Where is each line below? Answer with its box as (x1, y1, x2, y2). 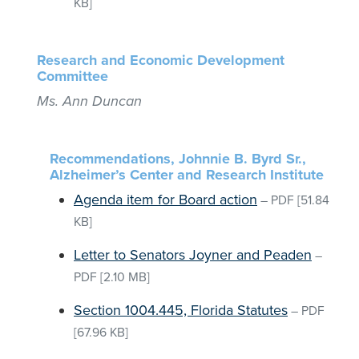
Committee (37, 67, 108, 85)
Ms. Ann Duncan (37, 92, 142, 110)
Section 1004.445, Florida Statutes (74, 301, 288, 319)
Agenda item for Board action (74, 191, 257, 208)
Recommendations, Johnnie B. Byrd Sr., (50, 150, 306, 167)
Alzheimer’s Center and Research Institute (50, 166, 324, 184)
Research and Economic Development (37, 51, 284, 69)
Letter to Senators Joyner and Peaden (74, 246, 312, 264)
